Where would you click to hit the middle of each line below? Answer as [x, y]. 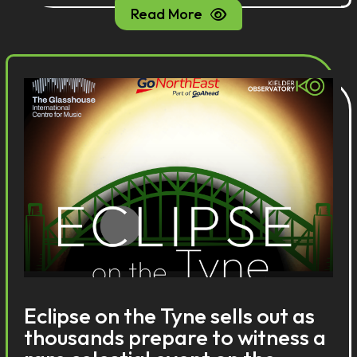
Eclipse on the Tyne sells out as [170, 316]
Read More [167, 14]
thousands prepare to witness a [175, 337]
